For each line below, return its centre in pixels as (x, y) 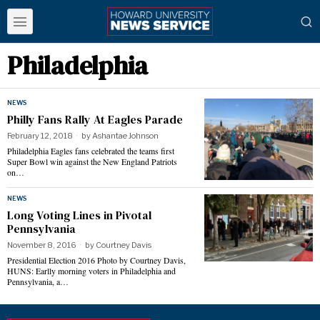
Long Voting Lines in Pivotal (79, 215)
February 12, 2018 (40, 136)
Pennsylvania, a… (38, 282)
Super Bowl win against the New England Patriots (92, 161)
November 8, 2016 (42, 245)
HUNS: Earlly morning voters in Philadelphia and (91, 271)
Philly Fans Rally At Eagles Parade (95, 119)
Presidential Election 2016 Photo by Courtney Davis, (96, 260)
